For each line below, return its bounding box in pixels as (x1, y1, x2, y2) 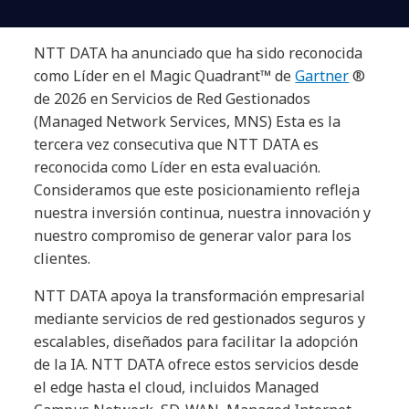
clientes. (34, 248, 91, 268)
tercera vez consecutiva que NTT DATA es (34, 134, 320, 154)
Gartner (295, 66, 350, 86)
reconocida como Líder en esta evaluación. (34, 157, 321, 177)
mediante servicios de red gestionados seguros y (34, 309, 366, 329)
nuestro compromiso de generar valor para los (34, 225, 352, 246)
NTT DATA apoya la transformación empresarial (34, 286, 366, 306)
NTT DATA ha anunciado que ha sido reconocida (34, 43, 363, 63)
